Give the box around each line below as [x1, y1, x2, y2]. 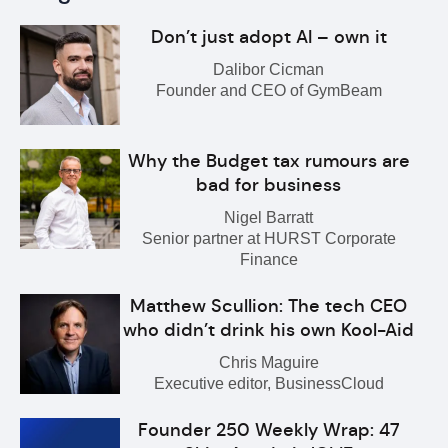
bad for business [196, 174, 342, 196]
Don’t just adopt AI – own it [150, 26, 387, 48]
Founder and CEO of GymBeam [155, 82, 382, 99]
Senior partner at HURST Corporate [141, 230, 396, 247]
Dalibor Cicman [213, 61, 325, 78]
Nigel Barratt [224, 209, 314, 226]
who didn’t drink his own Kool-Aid [123, 319, 415, 341]
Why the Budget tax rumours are [127, 150, 410, 172]
